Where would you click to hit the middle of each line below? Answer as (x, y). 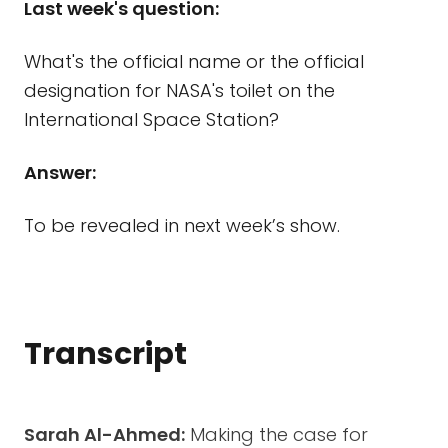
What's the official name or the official (194, 61)
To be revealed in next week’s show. (182, 225)
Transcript (105, 354)
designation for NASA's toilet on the (179, 90)
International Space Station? (151, 119)
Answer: (60, 172)
